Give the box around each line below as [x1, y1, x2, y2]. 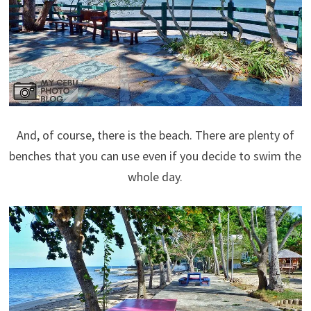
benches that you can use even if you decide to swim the [9, 147, 302, 164]
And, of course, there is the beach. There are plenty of [16, 126, 294, 143]
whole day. [128, 168, 183, 185]
